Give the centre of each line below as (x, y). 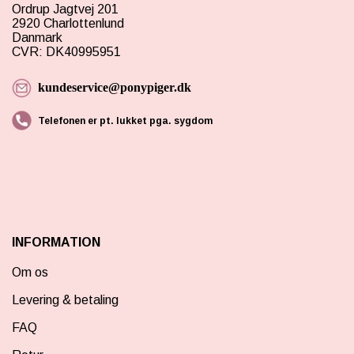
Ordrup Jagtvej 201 (65, 9)
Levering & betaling (65, 300)
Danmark (39, 37)
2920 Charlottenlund (68, 23)
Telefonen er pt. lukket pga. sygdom (126, 121)
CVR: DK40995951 (66, 51)
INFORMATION (56, 243)
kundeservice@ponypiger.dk (115, 87)
